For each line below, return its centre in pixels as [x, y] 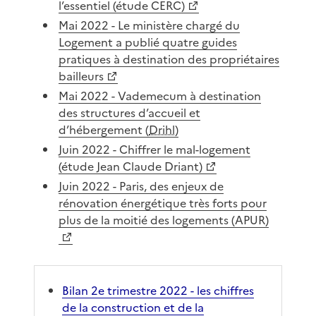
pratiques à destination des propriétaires [169, 60]
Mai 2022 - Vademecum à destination [160, 96]
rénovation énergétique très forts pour [163, 203]
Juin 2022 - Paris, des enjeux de [141, 187]
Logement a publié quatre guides [148, 43]
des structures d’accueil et [130, 113]
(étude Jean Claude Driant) [131, 167]
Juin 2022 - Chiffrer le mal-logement [155, 150]
